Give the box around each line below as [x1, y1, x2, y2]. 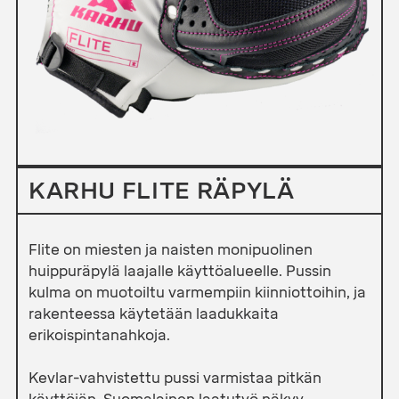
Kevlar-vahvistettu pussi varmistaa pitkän [28, 370, 322, 387]
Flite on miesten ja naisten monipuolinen [28, 241, 313, 259]
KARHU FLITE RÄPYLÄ [28, 177, 295, 205]
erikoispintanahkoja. [28, 327, 170, 345]
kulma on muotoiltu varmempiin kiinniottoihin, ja [28, 284, 366, 302]
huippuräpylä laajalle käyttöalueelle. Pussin [28, 263, 331, 281]
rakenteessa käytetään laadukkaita [28, 305, 279, 323]
